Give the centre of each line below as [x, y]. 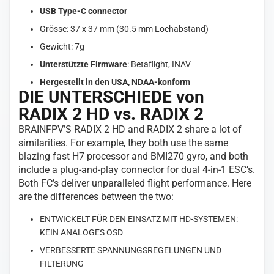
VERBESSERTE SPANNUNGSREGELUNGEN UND [131, 250]
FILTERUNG [62, 263]
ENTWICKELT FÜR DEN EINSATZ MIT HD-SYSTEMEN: [139, 219]
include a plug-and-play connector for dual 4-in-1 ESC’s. [137, 169]
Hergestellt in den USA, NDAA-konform [115, 82]
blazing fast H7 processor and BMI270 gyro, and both [134, 156]
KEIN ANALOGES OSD [82, 232]
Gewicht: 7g [62, 46]
